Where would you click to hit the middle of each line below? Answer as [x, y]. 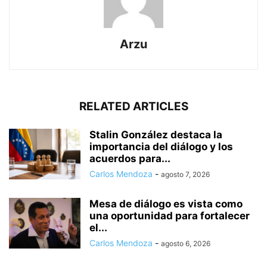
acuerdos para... [130, 159]
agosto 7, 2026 [185, 175]
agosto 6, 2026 [186, 244]
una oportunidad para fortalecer [170, 216]
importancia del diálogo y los [161, 147]
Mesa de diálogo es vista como [166, 204]
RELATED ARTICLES [133, 107]
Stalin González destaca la [156, 135]
